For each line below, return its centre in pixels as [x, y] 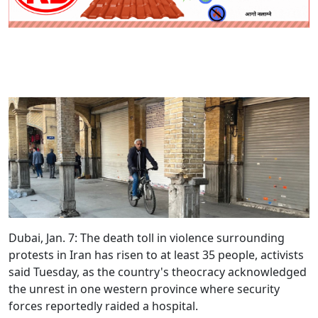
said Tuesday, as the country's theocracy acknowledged [158, 272]
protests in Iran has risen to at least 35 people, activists [156, 254]
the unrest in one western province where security [144, 289]
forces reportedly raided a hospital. [103, 306]
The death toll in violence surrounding [182, 237]
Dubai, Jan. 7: [44, 237]
